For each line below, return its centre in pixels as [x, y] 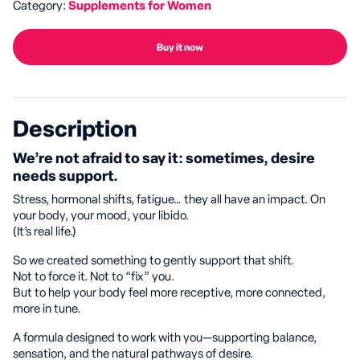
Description [75, 130]
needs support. [65, 176]
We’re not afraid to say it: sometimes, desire [164, 159]
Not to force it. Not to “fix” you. [94, 277]
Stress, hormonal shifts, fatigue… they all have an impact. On [169, 200]
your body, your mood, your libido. [101, 216]
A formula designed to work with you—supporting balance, [165, 338]
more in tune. [47, 309]
